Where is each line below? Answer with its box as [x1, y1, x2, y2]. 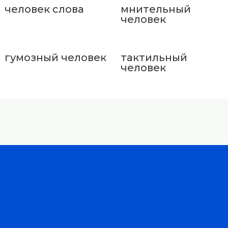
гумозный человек [5, 51, 106, 64]
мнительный [120, 3, 191, 15]
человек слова [5, 3, 84, 15]
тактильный [120, 51, 187, 64]
